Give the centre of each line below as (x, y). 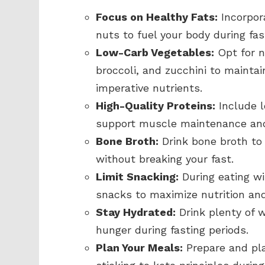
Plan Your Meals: (139, 248)
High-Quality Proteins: (156, 106)
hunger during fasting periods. (172, 230)
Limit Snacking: (137, 177)
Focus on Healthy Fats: (157, 17)
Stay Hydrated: (136, 212)
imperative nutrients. (149, 88)
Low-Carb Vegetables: (155, 52)
